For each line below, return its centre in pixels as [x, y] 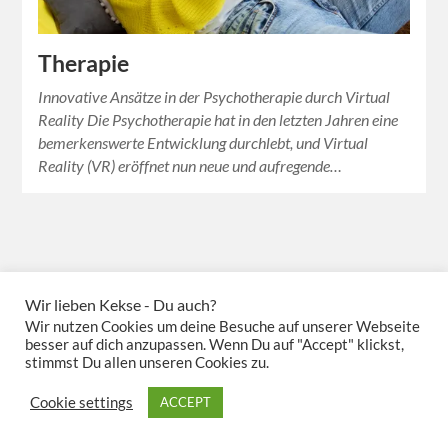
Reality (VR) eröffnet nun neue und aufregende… [190, 166]
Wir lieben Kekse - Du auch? [120, 304]
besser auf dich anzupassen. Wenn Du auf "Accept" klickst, [214, 344]
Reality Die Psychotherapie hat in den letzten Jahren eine [218, 120]
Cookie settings [81, 402]
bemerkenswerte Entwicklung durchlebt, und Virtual [203, 143]
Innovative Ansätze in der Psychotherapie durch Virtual [214, 97]
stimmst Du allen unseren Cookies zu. [147, 362]
